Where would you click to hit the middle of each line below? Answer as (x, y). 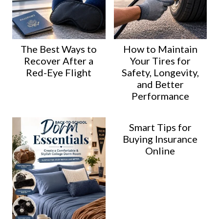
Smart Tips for (160, 127)
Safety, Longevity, (160, 72)
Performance (160, 96)
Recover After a (59, 60)
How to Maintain (160, 49)
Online (160, 150)
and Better (160, 84)
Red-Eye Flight (59, 72)
